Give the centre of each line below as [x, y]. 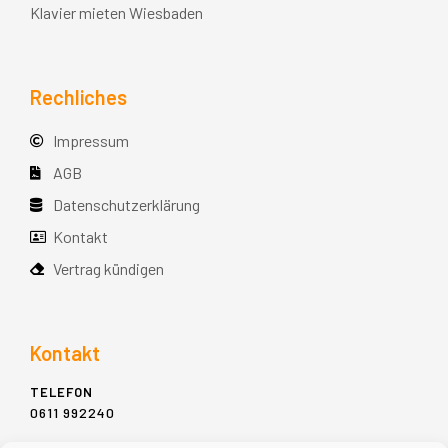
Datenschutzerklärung [126, 204]
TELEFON [61, 391]
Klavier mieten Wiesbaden [116, 12]
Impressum [90, 140]
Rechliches [78, 96]
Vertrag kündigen [108, 268]
